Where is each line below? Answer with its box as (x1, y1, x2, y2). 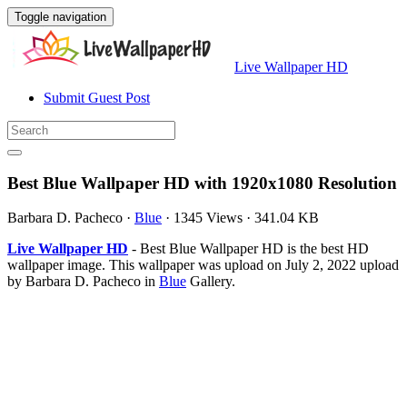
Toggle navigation (15, 10, 106, 24)
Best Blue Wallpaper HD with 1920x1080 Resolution (7, 173, 397, 193)
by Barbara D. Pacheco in (7, 273, 159, 290)
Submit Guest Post (44, 90, 150, 105)
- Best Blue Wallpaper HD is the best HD (128, 241, 369, 257)
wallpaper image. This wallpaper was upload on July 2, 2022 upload (7, 257, 399, 273)
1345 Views (174, 210, 243, 226)
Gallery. (186, 273, 235, 290)
